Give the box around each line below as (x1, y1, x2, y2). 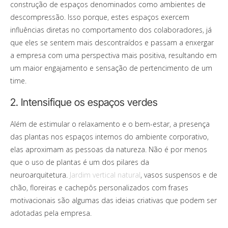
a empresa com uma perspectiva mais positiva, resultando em (10, 50, 217, 60)
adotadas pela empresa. (10, 208, 92, 218)
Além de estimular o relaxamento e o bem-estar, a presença (10, 119, 210, 129)
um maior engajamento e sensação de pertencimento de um (10, 63, 212, 73)
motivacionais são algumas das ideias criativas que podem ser (10, 195, 217, 205)
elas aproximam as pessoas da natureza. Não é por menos (10, 144, 207, 154)
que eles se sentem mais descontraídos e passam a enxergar (10, 37, 214, 47)
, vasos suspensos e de (140, 169, 217, 180)
